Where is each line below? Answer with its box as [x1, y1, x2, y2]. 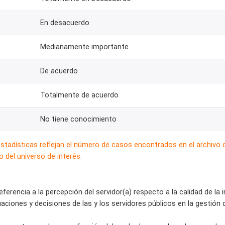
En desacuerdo [40, 18, 89, 27]
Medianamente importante [40, 42, 129, 51]
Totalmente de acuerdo [40, 90, 119, 99]
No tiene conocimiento [40, 115, 117, 124]
